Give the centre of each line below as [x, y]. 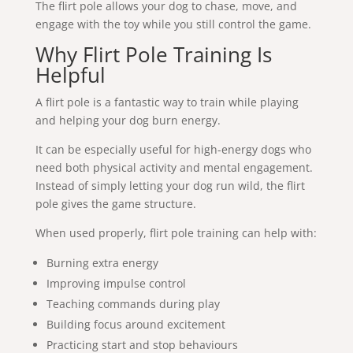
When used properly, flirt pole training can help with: [176, 233]
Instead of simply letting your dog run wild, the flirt [170, 186]
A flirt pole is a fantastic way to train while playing [167, 102]
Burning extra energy [102, 263]
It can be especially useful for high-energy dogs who [173, 150]
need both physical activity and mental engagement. [174, 168]
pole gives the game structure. [115, 204]
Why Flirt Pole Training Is [153, 55]
